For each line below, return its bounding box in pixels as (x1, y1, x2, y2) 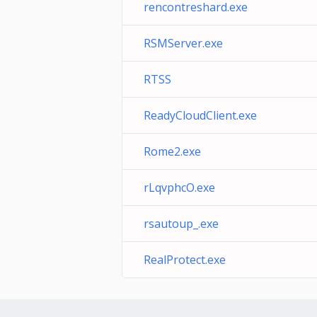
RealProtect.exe (144, 252, 226, 267)
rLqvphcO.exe (144, 180, 215, 195)
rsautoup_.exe (144, 216, 219, 231)
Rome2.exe (144, 144, 201, 159)
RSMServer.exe (144, 35, 223, 51)
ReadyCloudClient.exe (144, 108, 257, 123)
